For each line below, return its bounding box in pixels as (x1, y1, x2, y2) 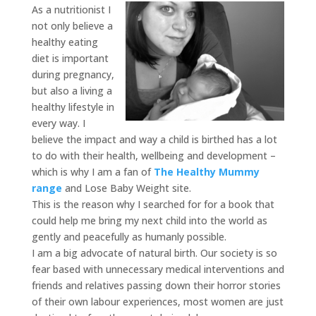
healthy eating (31, 35, 98, 49)
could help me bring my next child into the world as (31, 214, 267, 227)
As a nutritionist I (31, 3, 111, 16)
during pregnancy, (31, 68, 114, 81)
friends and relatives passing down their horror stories (31, 279, 281, 292)
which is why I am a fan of (31, 165, 154, 178)
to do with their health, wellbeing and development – (31, 149, 276, 162)
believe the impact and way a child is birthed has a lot (31, 133, 277, 146)
